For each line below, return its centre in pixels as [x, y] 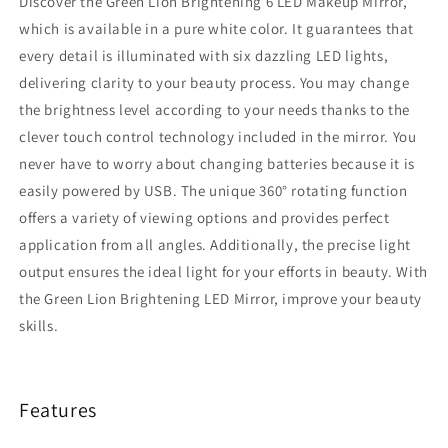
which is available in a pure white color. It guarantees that [217, 28]
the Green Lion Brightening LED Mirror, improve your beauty [220, 298]
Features [58, 410]
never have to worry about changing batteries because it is [217, 163]
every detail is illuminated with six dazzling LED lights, [204, 55]
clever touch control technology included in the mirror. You [218, 136]
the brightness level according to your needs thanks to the [214, 109]
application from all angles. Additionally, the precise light [215, 244]
